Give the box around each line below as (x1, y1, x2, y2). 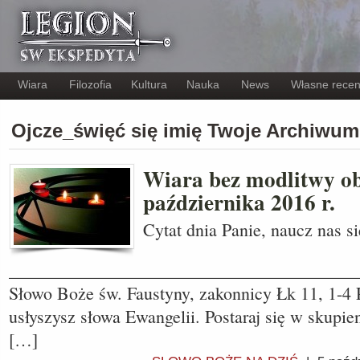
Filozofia (69, 78, 112, 91)
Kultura (131, 78, 167, 91)
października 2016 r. (143, 186, 335, 218)
